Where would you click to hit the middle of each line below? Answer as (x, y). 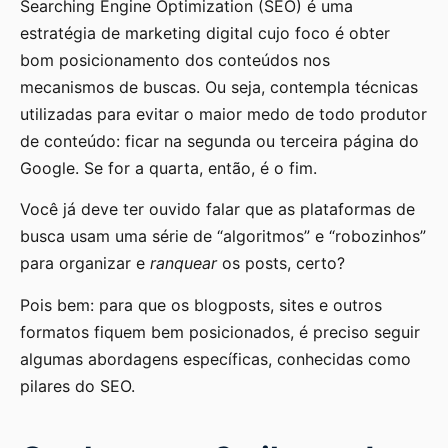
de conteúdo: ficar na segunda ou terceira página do (219, 140)
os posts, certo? (283, 263)
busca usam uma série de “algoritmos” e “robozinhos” (223, 236)
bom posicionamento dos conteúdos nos (175, 59)
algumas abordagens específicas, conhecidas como (215, 358)
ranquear (186, 263)
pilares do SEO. (77, 385)
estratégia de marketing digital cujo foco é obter (205, 32)
